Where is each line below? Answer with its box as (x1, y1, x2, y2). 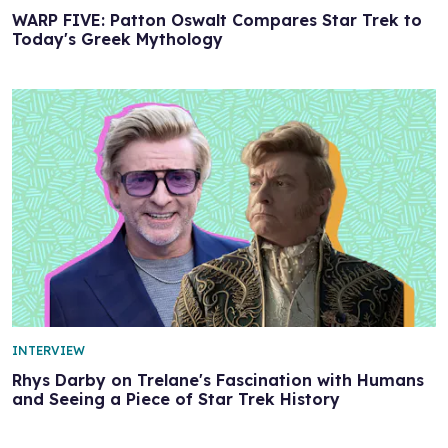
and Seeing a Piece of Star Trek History (12, 388, 340, 409)
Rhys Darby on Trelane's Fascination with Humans (12, 369, 424, 390)
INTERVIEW (12, 342, 85, 358)
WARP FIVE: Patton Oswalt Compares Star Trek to (12, 9, 422, 30)
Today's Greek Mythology (12, 28, 223, 49)
